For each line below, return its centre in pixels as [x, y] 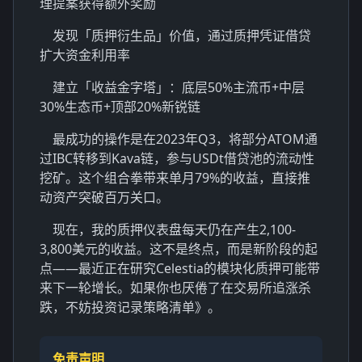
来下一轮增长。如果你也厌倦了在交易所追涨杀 [175, 287]
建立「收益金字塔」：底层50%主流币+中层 [179, 87]
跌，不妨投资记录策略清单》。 [130, 307]
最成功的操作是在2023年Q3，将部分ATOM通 [185, 139]
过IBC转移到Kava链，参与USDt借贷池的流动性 [177, 158]
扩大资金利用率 [85, 55]
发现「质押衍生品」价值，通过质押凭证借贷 [182, 35]
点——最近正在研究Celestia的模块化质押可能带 [180, 268]
